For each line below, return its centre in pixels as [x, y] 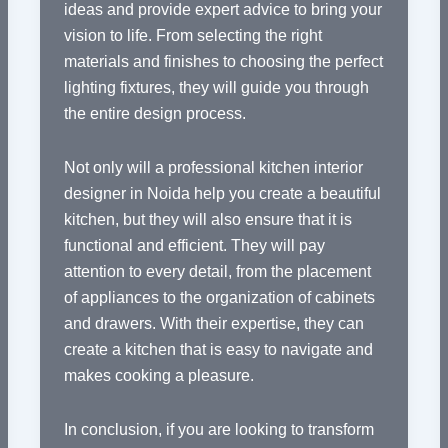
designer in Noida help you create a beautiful [222, 194]
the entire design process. [154, 114]
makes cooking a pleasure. [158, 376]
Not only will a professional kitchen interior [213, 168]
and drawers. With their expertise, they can [213, 324]
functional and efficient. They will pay [194, 246]
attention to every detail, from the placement [217, 272]
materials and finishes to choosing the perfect [223, 62]
